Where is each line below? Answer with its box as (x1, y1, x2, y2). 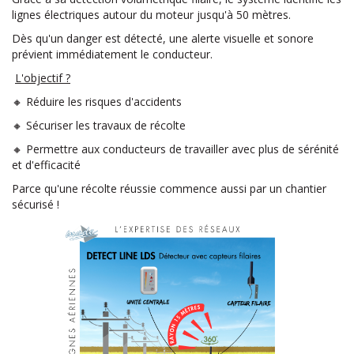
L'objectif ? (15, 70, 70, 85)
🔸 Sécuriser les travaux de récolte (12, 118, 186, 133)
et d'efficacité (12, 157, 81, 172)
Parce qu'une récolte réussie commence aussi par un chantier (12, 181, 326, 196)
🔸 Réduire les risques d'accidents (12, 94, 182, 109)
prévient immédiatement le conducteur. (12, 47, 213, 62)
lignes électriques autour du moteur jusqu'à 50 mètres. (12, 7, 291, 22)
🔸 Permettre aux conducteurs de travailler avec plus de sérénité (12, 141, 339, 156)
